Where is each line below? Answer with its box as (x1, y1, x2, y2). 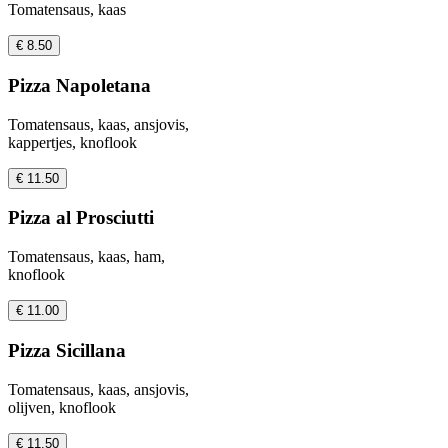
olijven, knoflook (8, 398, 116, 416)
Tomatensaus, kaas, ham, (8, 248, 165, 266)
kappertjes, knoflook (8, 133, 137, 151)
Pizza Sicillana (8, 339, 126, 361)
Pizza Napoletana (8, 74, 151, 96)
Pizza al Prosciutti (8, 207, 154, 229)
